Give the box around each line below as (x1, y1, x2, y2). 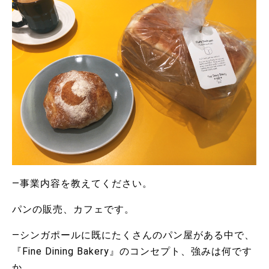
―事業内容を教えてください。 (12, 178, 153, 190)
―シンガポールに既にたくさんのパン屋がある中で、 (12, 229, 255, 241)
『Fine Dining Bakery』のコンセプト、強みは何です (12, 246, 252, 258)
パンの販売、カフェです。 (12, 204, 134, 216)
